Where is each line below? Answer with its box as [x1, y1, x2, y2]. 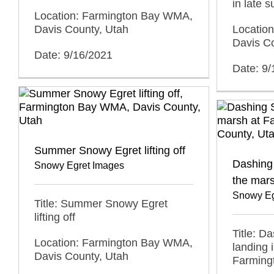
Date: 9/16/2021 [34, 48, 113, 61]
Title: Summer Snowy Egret [34, 198, 168, 210]
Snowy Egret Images [34, 160, 124, 171]
